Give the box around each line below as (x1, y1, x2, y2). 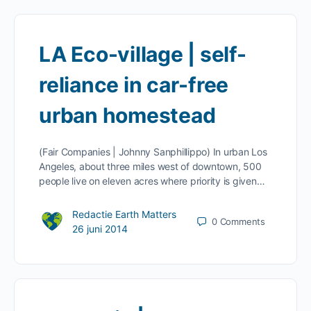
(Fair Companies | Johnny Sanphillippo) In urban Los (39, 146, 267, 158)
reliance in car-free (39, 72, 229, 97)
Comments (219, 215, 265, 227)
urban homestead (39, 103, 216, 128)
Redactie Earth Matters (72, 208, 176, 220)
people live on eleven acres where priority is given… (39, 175, 265, 187)
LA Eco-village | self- (39, 42, 246, 67)
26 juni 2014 (72, 223, 128, 235)
